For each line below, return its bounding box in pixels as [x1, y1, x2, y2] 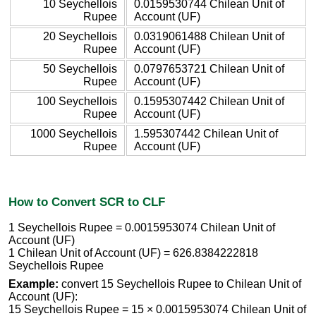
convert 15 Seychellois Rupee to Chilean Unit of [59, 278, 301, 291]
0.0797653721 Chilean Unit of [134, 62, 284, 75]
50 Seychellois [43, 62, 117, 75]
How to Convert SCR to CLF [8, 194, 165, 209]
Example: [8, 278, 59, 291]
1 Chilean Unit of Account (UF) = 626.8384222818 [8, 247, 258, 260]
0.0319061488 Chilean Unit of [134, 30, 284, 42]
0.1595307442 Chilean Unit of [134, 95, 284, 107]
